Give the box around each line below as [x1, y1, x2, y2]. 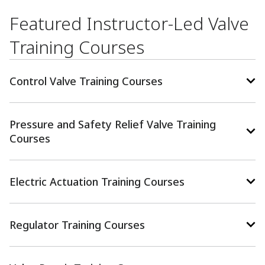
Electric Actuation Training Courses [9, 174, 185, 189]
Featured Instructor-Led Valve [9, 11, 249, 36]
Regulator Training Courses [9, 218, 145, 232]
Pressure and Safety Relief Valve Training [9, 117, 216, 132]
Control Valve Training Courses [9, 74, 163, 89]
